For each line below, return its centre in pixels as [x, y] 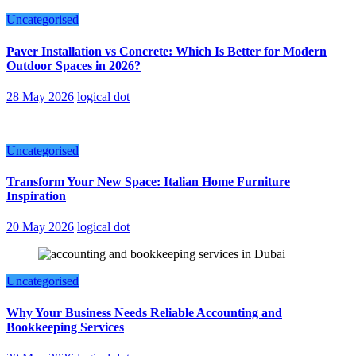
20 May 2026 [40, 227]
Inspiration [36, 196]
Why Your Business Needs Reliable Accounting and [144, 312]
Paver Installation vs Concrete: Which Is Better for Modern [166, 51]
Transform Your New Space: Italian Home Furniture [148, 182]
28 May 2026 [40, 96]
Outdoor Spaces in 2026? [74, 65]
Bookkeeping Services [65, 327]
